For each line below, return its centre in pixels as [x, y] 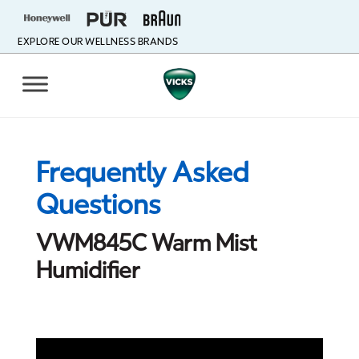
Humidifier [88, 270]
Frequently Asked [142, 173]
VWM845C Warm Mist [146, 243]
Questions [98, 205]
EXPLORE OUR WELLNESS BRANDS [98, 42]
